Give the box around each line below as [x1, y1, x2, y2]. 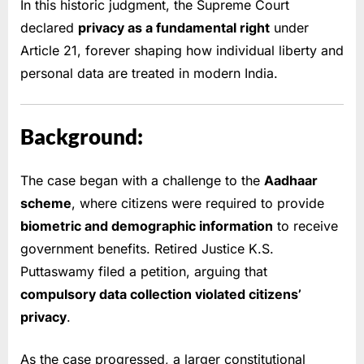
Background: [20, 123, 143, 150]
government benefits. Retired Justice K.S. [20, 240, 274, 258]
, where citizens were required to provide [71, 195, 324, 212]
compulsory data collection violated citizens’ [20, 286, 301, 303]
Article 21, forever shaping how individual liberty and [20, 41, 344, 58]
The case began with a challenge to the [20, 172, 264, 189]
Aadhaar [264, 172, 318, 189]
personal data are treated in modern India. [20, 64, 278, 81]
